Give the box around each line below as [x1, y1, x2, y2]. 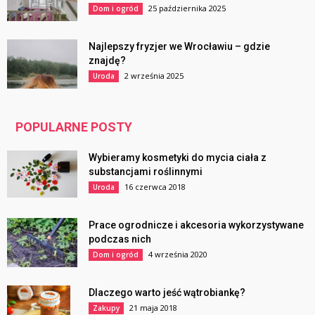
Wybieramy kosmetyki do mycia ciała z [89, 152, 266, 164]
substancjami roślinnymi [89, 166, 202, 178]
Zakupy [93, 303, 120, 314]
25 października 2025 [148, 3, 226, 14]
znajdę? [89, 55, 126, 67]
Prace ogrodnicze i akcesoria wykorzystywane [89, 219, 304, 231]
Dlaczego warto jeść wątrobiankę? [89, 287, 245, 299]
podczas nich [89, 233, 151, 245]
